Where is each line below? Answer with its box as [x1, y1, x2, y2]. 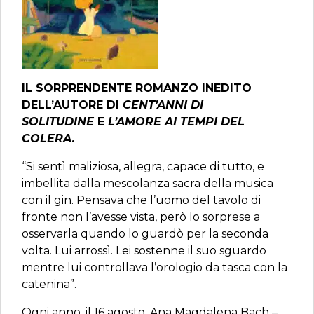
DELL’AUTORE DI [22, 98, 123, 111]
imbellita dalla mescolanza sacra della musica [22, 177, 273, 190]
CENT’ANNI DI [123, 98, 203, 111]
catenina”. [22, 278, 76, 291]
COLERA [22, 132, 71, 145]
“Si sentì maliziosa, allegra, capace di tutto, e [22, 160, 264, 173]
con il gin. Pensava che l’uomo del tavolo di [22, 193, 261, 207]
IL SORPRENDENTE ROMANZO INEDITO [22, 81, 252, 95]
